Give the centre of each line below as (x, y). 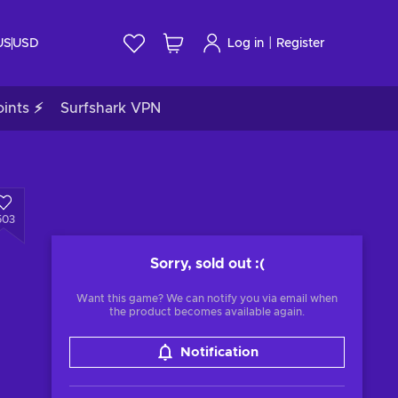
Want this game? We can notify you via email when (207, 298)
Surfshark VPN (111, 108)
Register (301, 43)
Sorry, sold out (200, 264)
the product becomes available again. (207, 312)
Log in (246, 43)
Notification (219, 352)
